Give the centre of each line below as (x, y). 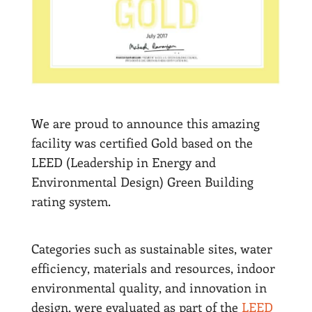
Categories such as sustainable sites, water (151, 248)
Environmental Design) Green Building (142, 181)
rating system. (71, 201)
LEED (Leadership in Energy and (123, 162)
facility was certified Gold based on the (142, 142)
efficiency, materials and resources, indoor (153, 268)
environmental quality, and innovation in (149, 287)
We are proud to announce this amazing (145, 123)
